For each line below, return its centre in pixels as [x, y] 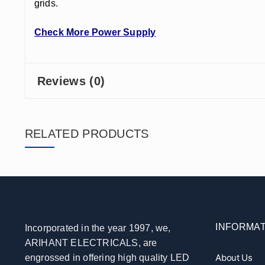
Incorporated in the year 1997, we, [98, 228]
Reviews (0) [71, 81]
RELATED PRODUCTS [87, 134]
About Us [234, 258]
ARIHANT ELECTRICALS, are [91, 243]
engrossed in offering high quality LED [107, 258]
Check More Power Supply [95, 32]
